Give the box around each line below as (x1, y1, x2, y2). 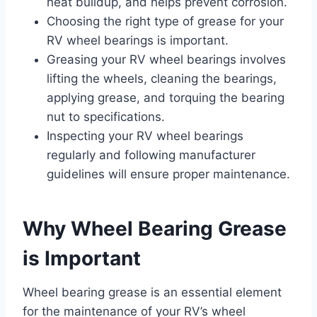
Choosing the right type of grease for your (47, 13, 284, 28)
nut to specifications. (47, 109, 165, 124)
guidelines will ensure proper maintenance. (47, 166, 290, 181)
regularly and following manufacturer (47, 147, 255, 162)
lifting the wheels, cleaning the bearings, (47, 71, 277, 86)
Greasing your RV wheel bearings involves (47, 52, 286, 67)
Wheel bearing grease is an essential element (23, 284, 282, 299)
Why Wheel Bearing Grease (23, 216, 287, 241)
